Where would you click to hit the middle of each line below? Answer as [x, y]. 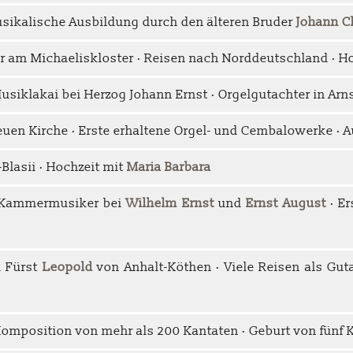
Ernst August [286, 203]
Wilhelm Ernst [170, 203]
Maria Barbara [169, 167]
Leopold [67, 267]
